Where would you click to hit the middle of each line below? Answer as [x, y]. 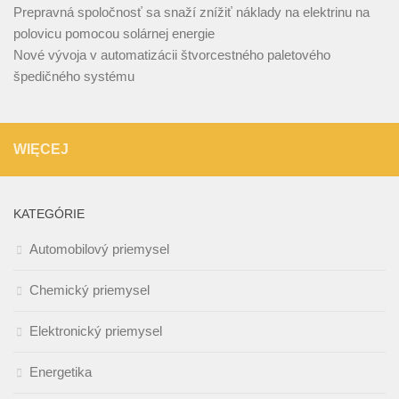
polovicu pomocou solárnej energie [114, 34]
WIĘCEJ [41, 150]
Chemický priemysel [90, 290]
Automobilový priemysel [99, 249]
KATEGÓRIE [49, 214]
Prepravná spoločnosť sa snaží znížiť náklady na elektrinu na [191, 12]
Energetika [61, 372]
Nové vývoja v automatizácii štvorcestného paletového [172, 55]
